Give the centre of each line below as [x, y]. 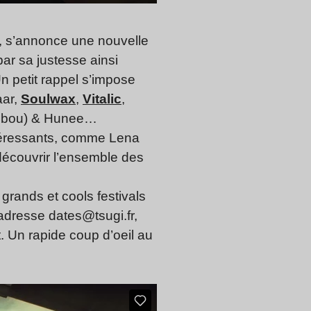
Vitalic [102, 99]
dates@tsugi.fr [91, 215]
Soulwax [48, 99]
